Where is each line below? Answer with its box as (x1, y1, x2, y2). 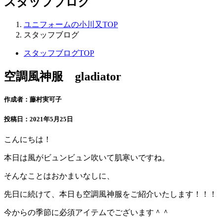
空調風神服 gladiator (4, 70, 121, 83)
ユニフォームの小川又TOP (24, 20, 118, 29)
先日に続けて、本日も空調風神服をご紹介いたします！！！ (4, 190, 217, 199)
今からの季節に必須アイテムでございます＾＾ (4, 208, 170, 217)
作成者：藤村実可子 (4, 95, 62, 103)
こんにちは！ (4, 135, 51, 144)
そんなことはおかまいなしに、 (4, 172, 114, 181)
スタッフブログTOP (24, 48, 94, 57)
